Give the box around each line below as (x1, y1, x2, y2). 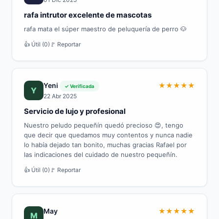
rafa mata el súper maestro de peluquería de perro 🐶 (24, 25, 187, 33)
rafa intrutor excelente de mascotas (24, 10, 152, 20)
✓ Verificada (65, 83, 94, 89)
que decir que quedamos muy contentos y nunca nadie (24, 131, 193, 139)
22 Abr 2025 (44, 92, 77, 100)
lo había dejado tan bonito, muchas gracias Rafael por (24, 141, 187, 149)
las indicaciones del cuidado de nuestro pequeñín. (24, 151, 177, 158)
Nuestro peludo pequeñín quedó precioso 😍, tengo (24, 121, 183, 129)
